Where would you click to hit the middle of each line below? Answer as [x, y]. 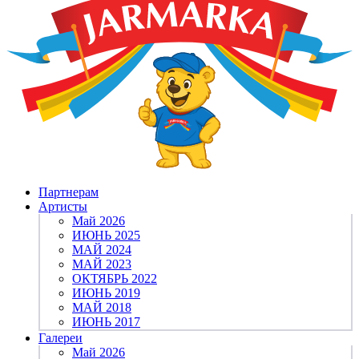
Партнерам [69, 192]
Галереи [61, 338]
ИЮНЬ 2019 [106, 293]
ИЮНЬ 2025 [106, 236]
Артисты [63, 207]
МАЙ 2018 [102, 308]
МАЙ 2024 [102, 250]
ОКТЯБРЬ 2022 [115, 279]
